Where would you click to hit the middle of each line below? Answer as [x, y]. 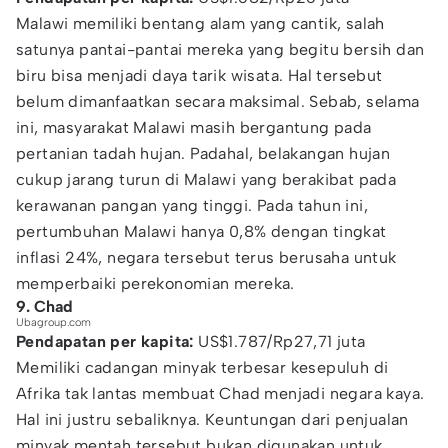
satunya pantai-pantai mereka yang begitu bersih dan [220, 49]
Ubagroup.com [53, 322]
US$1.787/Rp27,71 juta [282, 341]
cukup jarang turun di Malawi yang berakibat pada [206, 179]
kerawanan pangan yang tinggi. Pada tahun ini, [192, 205]
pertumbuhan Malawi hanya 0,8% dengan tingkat [201, 231]
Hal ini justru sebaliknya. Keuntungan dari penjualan [212, 419]
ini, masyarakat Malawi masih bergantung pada [194, 127]
